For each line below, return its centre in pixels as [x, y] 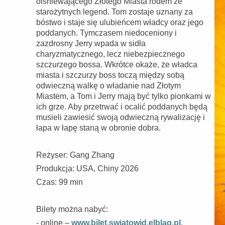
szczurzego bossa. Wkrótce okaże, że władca [117, 65]
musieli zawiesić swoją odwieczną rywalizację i [121, 117]
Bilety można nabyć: [72, 209]
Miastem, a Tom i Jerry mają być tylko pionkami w [124, 96]
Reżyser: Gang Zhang [75, 155]
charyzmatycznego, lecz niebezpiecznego [110, 54]
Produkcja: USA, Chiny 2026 [87, 168]
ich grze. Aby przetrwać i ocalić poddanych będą [122, 107]
